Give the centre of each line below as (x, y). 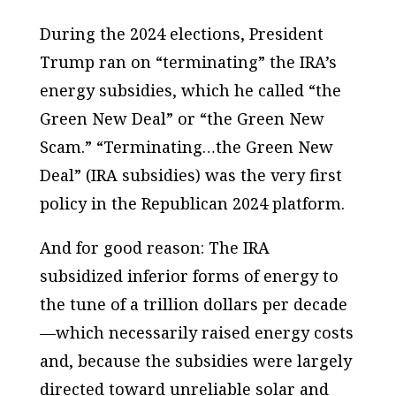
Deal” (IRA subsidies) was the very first (190, 175)
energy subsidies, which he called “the (190, 90)
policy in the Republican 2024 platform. (192, 203)
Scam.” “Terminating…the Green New (186, 146)
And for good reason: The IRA (154, 247)
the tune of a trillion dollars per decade (193, 304)
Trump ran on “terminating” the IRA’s (188, 61)
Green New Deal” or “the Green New (182, 118)
